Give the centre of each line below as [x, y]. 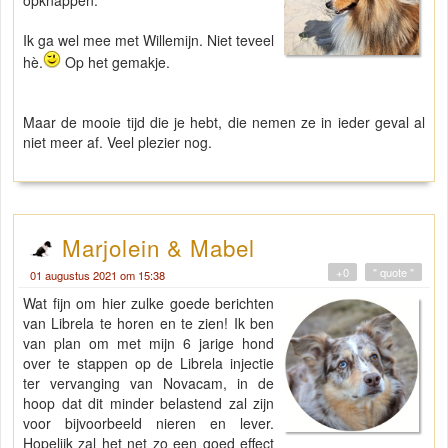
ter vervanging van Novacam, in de [149, 382]
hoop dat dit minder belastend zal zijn [149, 402]
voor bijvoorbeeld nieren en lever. [149, 422]
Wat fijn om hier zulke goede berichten [149, 302]
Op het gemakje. [115, 61]
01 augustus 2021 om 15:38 [97, 274]
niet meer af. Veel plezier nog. [117, 141]
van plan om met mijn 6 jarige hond [149, 342]
